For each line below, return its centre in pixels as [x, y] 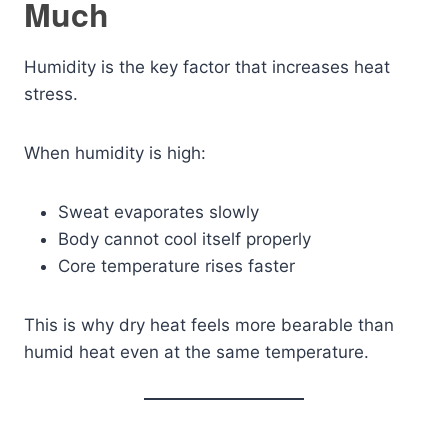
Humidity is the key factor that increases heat [207, 67]
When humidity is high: [115, 153]
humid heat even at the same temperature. [196, 352]
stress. [51, 94]
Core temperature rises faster [176, 266]
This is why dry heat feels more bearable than [209, 325]
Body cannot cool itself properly [184, 239]
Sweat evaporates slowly [158, 212]
